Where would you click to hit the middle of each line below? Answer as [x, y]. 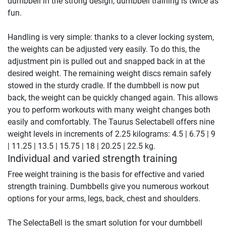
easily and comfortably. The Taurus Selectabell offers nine [111, 122]
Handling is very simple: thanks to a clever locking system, [111, 37]
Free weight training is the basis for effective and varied [106, 174]
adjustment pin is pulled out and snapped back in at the [106, 61]
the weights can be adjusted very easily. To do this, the [104, 49]
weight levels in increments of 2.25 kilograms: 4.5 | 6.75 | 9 [111, 134]
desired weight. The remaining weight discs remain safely [109, 73]
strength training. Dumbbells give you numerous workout [108, 186]
